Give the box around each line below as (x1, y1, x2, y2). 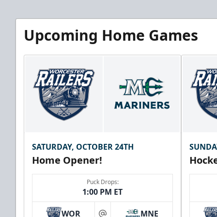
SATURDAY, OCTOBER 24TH (32, 141, 134, 153)
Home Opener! (32, 154, 102, 167)
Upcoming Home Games (24, 25, 198, 45)
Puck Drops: (86, 178, 119, 186)
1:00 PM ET (82, 186, 123, 198)
